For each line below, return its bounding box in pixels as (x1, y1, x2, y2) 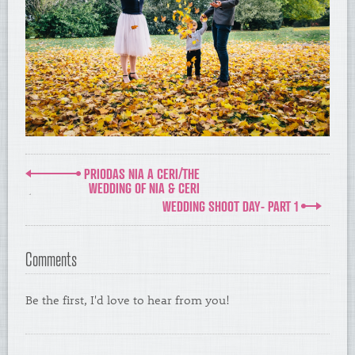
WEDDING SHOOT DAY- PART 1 (162, 197, 301, 215)
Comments (25, 246, 78, 271)
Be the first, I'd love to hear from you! (25, 291, 231, 307)
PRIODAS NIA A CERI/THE (81, 164, 200, 182)
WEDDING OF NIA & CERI (89, 178, 200, 197)
